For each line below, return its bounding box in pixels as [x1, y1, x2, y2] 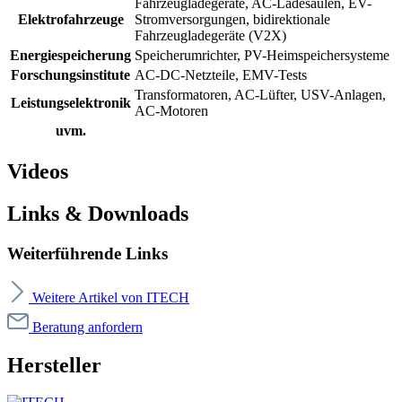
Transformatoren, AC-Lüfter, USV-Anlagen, [135, 87, 386, 103]
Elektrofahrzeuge [17, 12, 124, 28]
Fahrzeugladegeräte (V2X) [135, 28, 286, 44]
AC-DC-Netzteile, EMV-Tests [135, 67, 307, 83]
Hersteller [7, 353, 101, 377]
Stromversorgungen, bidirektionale [135, 12, 330, 28]
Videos [7, 160, 68, 184]
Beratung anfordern [32, 319, 143, 335]
